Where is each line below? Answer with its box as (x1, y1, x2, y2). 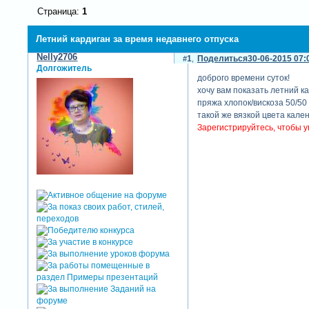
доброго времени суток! (197, 73, 290, 83)
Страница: (37, 6, 82, 17)
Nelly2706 (37, 52, 78, 63)
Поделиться (197, 54, 248, 64)
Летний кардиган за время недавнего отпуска (36, 33, 239, 44)
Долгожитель (37, 63, 92, 74)
